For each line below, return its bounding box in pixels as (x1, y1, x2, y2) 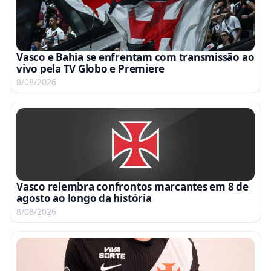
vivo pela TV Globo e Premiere (16, 62, 165, 76)
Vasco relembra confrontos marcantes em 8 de (16, 180, 249, 194)
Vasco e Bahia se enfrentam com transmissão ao (16, 50, 255, 65)
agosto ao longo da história (16, 191, 152, 206)
